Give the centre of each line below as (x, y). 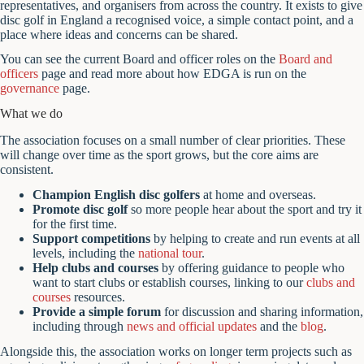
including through (80, 326)
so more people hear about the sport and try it (245, 209)
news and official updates (192, 326)
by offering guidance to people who (251, 267)
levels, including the (85, 253)
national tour (170, 253)
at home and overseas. (258, 194)
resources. (98, 297)
